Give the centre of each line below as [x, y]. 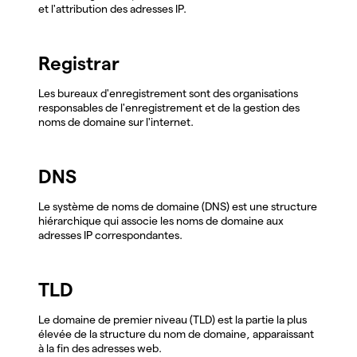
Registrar [81, 63]
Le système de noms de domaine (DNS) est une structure [178, 206]
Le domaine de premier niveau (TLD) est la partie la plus [173, 319]
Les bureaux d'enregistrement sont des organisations [168, 93]
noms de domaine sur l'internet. [116, 122]
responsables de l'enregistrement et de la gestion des [169, 107]
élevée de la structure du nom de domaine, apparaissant [176, 333]
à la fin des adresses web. [100, 348]
